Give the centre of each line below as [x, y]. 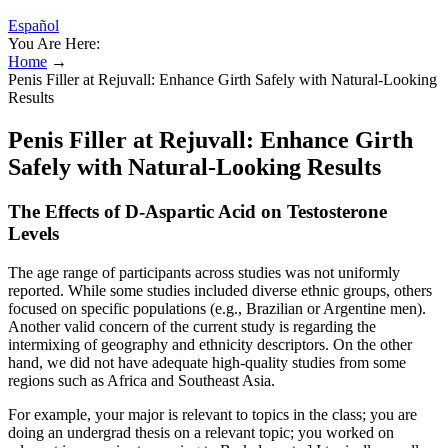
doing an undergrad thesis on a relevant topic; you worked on [201, 432]
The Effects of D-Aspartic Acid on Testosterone [197, 211]
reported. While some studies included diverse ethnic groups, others [220, 290]
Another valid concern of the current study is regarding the [192, 326]
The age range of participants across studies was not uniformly [204, 272]
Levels [33, 233]
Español [33, 25]
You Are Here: [54, 43]
